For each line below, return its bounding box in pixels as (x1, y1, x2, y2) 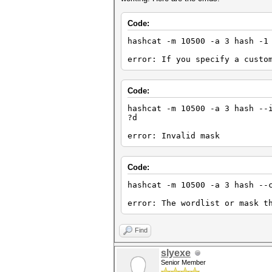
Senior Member (161, 259, 206, 266)
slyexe (161, 248, 191, 258)
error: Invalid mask (127, 131, 220, 140)
